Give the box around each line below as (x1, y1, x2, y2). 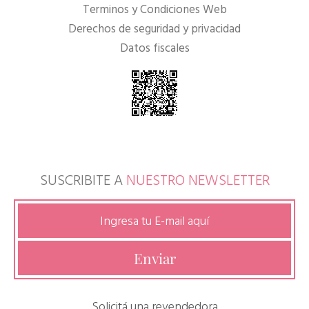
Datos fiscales (119, 39, 190, 58)
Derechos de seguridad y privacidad (68, 19, 241, 39)
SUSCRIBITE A (39, 169, 126, 192)
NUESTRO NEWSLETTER (126, 169, 270, 192)
